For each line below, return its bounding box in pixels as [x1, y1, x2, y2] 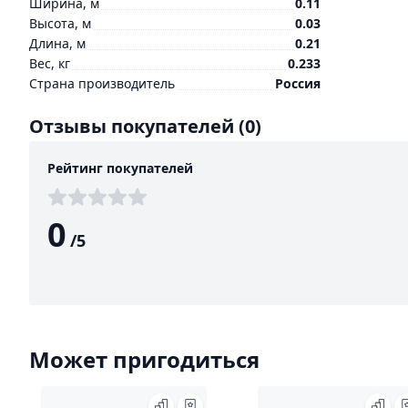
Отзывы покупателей [29, 114, 239, 138]
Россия [275, 75, 321, 92]
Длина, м [29, 35, 86, 52]
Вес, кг [29, 55, 70, 72]
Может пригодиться [29, 344, 260, 374]
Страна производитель [29, 75, 175, 92]
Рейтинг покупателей [47, 159, 193, 177]
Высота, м [29, 15, 91, 32]
